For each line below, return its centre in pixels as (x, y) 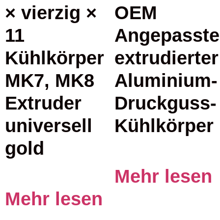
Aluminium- (166, 80)
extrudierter (166, 57)
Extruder (43, 103)
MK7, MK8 (50, 80)
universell (49, 125)
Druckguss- (165, 103)
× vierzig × (51, 12)
